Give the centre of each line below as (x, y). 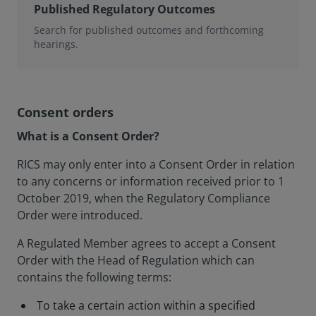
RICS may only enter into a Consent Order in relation (156, 164)
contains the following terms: (94, 277)
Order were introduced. (80, 215)
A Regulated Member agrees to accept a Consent (146, 243)
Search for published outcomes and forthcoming (149, 30)
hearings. (56, 44)
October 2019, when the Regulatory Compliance (144, 198)
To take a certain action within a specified (146, 305)
